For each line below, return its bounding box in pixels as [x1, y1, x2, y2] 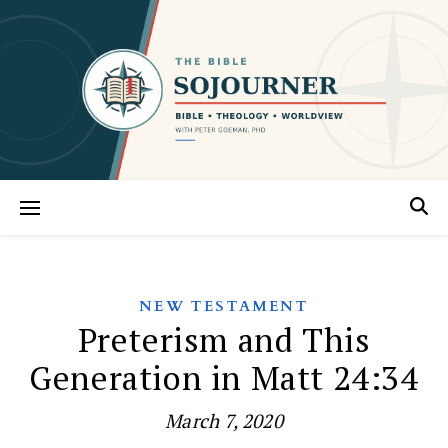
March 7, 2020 [165, 408, 283, 433]
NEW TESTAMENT [139, 296, 309, 316]
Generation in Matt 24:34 [29, 356, 419, 399]
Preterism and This [77, 318, 371, 361]
